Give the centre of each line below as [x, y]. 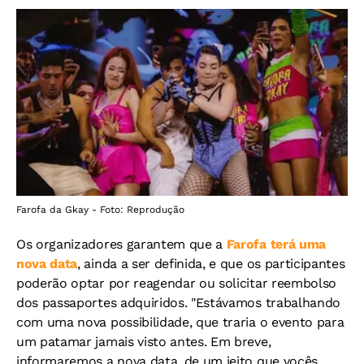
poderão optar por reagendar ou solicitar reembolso [176, 283]
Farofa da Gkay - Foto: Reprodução [100, 209]
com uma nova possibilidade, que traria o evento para [180, 322]
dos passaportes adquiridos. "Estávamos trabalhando [178, 302]
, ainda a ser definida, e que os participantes [211, 263]
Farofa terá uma [276, 244]
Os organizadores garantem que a [121, 244]
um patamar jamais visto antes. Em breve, [144, 341]
